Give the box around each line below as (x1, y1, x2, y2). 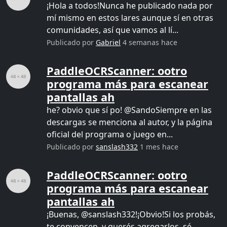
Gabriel (96, 37, 121, 47)
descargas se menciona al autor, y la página (47, 117, 212, 128)
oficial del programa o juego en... (47, 129, 173, 140)
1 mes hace (138, 142, 178, 152)
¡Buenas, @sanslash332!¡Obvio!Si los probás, (47, 209, 215, 220)
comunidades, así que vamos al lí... (47, 24, 178, 35)
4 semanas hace (121, 37, 177, 47)
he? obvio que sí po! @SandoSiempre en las (47, 104, 212, 116)
